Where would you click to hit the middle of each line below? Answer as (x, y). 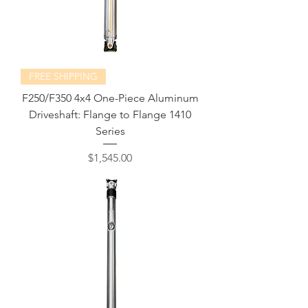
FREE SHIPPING (63, 76)
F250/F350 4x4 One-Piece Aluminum (110, 98)
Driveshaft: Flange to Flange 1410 (110, 114)
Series (110, 131)
